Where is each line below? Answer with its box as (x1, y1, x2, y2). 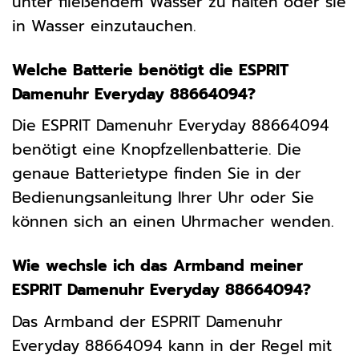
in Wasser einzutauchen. (12, 14, 196, 38)
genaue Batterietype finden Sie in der (12, 162, 301, 186)
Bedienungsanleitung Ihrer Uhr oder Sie (12, 186, 314, 210)
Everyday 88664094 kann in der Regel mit (12, 333, 332, 357)
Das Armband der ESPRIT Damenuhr (12, 309, 283, 333)
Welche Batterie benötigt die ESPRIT (12, 58, 288, 82)
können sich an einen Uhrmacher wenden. (12, 210, 334, 234)
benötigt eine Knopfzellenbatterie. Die (12, 138, 301, 162)
